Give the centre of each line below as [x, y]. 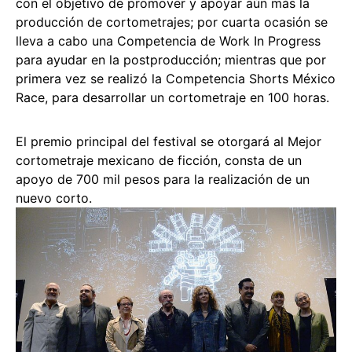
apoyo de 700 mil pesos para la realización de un [163, 180]
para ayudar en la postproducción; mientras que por [171, 60]
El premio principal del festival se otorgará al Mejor [169, 142]
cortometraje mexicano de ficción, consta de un [159, 161]
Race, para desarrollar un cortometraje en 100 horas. [172, 98]
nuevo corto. [54, 198]
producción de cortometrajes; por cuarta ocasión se [172, 22]
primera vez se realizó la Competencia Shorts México [176, 79]
